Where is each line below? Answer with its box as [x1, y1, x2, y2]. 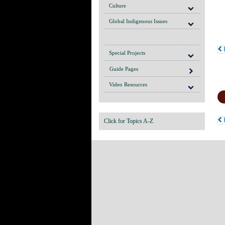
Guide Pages [109, 66, 138, 72]
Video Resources [109, 81, 147, 88]
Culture [109, 3, 126, 9]
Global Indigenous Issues [109, 18, 167, 25]
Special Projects [109, 50, 145, 56]
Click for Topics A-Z [104, 118, 153, 125]
